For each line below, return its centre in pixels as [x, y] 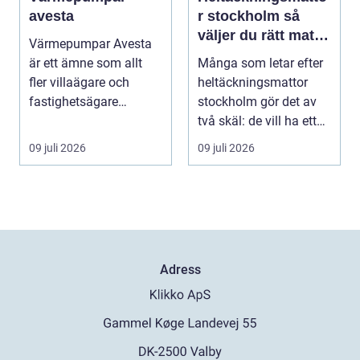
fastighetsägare [74, 101]
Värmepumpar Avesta [90, 43]
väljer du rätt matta [262, 35]
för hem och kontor [264, 54]
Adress [180, 269]
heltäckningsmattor [253, 82]
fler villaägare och [79, 82]
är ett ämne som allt [86, 63]
